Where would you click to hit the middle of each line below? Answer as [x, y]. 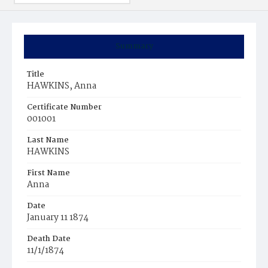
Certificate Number [64, 107]
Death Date [49, 239]
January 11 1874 [58, 218]
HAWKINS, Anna [62, 86]
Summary [134, 46]
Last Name [48, 140]
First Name [48, 173]
